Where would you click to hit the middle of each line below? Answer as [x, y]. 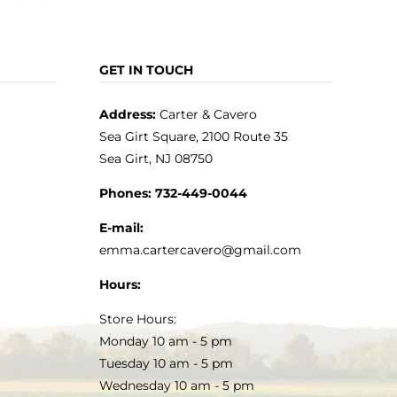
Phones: [125, 193]
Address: [127, 114]
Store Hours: [137, 319]
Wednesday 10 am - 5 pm [176, 385]
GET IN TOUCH [146, 70]
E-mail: [121, 227]
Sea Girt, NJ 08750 [156, 158]
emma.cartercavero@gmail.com [200, 249]
